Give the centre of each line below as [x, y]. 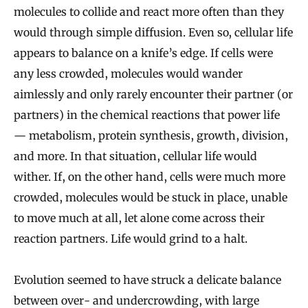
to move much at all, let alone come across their [139, 218]
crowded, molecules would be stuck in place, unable [151, 197]
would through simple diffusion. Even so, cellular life [153, 32]
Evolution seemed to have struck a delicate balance [147, 279]
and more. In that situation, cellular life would [135, 156]
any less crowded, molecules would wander [128, 73]
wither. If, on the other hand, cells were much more [150, 176]
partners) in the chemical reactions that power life [147, 114]
